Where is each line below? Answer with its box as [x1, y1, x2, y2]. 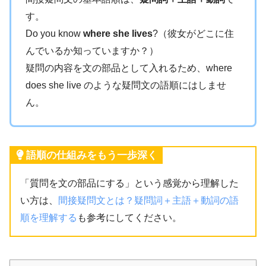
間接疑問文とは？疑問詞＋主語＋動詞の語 [58, 195, 239, 206]
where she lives [83, 28, 153, 39]
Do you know [26, 28, 83, 39]
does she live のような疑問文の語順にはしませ [26, 80, 226, 91]
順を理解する [20, 213, 77, 223]
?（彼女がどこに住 [153, 28, 234, 39]
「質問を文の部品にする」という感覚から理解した [20, 178, 239, 189]
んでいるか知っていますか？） [26, 46, 159, 56]
